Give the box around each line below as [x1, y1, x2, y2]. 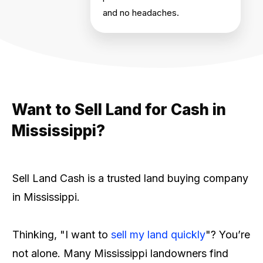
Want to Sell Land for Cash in [12, 100, 226, 119]
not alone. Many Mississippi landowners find [12, 247, 228, 259]
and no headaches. [103, 7, 179, 18]
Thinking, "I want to [12, 228, 111, 241]
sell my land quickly [111, 228, 205, 241]
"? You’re [205, 228, 250, 241]
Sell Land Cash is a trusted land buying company [12, 172, 248, 184]
